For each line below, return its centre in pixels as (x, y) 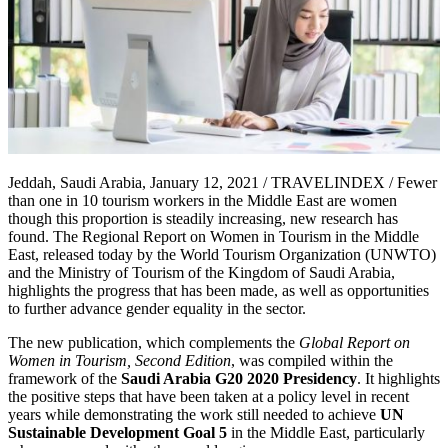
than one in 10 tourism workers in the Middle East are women (202, 201)
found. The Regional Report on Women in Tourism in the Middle (213, 237)
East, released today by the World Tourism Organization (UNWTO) (222, 255)
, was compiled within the (312, 361)
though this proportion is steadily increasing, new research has (203, 219)
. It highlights (398, 379)
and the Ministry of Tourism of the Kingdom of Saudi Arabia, (201, 273)
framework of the (64, 379)
